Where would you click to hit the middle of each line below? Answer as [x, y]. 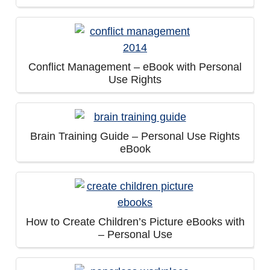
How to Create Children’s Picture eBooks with [135, 222]
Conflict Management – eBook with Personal [135, 67]
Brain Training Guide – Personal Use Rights [135, 136]
